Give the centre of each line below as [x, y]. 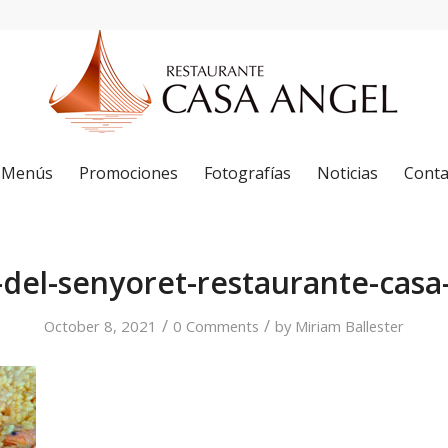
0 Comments [216, 326]
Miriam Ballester [349, 326]
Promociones [128, 173]
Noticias [347, 173]
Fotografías [247, 173]
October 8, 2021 [100, 326]
